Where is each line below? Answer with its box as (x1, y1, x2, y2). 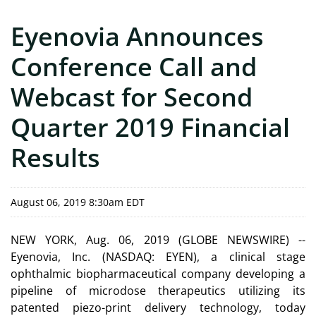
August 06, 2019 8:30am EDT (11, 195, 145, 209)
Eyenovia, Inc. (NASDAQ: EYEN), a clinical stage (11, 248, 305, 265)
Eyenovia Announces (11, 18, 264, 54)
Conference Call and (11, 49, 257, 84)
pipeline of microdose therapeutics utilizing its (11, 282, 305, 298)
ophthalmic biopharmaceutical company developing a (11, 265, 305, 281)
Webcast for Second (11, 79, 253, 114)
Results (11, 140, 100, 175)
